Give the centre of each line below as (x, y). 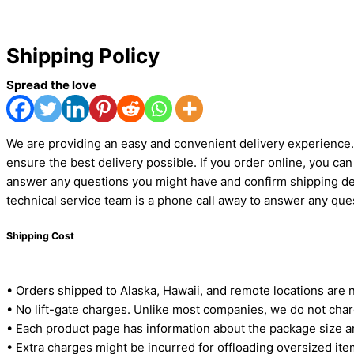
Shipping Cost (40, 235)
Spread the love (51, 85)
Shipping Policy (83, 55)
